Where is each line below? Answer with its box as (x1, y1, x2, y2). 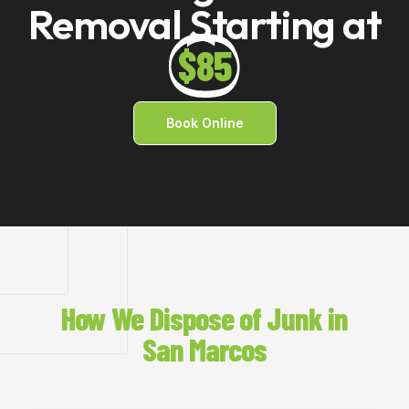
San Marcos (142, 330, 267, 369)
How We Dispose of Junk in (60, 299, 349, 338)
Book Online (165, 114, 244, 131)
